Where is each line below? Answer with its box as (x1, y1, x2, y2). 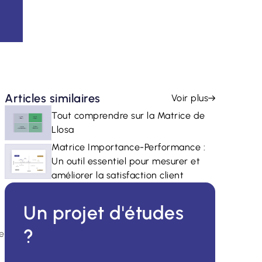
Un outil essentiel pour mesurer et (51, 156, 200, 167)
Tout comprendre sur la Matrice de (51, 110, 205, 121)
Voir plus (171, 92, 208, 104)
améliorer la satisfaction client (51, 170, 184, 181)
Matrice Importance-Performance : (51, 142, 205, 153)
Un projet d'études (23, 202, 184, 224)
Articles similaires (5, 91, 101, 105)
